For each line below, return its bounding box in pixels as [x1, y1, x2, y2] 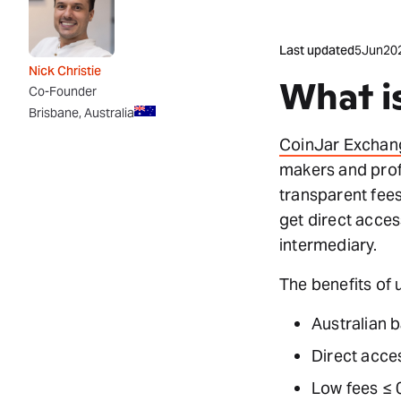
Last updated [279, 42, 354, 58]
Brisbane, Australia [29, 104, 134, 121]
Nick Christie [29, 63, 101, 79]
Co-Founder [29, 83, 97, 99]
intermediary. [279, 235, 378, 255]
